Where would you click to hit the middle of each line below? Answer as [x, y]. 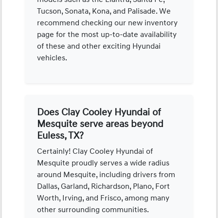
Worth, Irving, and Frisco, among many [103, 198]
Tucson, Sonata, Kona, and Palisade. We [104, 11]
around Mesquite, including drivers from [106, 174]
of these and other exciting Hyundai [99, 46]
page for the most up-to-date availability [107, 34]
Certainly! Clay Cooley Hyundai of [95, 151]
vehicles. [52, 58]
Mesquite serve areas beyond [100, 124]
